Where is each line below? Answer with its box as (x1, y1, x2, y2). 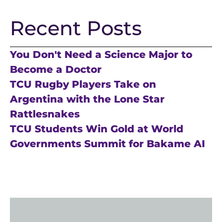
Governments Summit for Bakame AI (10, 137, 205, 150)
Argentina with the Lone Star (10, 93, 165, 105)
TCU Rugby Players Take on (10, 78, 156, 90)
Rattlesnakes (10, 108, 80, 120)
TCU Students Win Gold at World (10, 122, 183, 135)
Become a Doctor (10, 63, 102, 75)
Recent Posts (10, 15, 142, 40)
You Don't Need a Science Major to (10, 48, 192, 60)
